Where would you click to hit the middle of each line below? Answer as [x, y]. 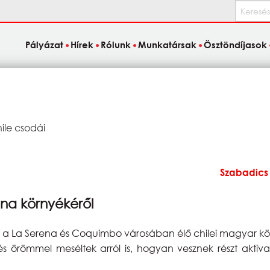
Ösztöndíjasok [236, 45]
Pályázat [44, 45]
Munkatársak [168, 45]
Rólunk [115, 45]
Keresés [250, 8]
